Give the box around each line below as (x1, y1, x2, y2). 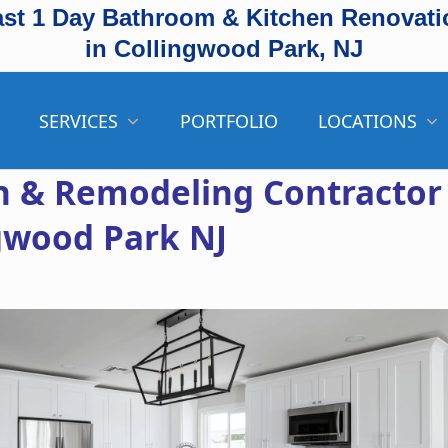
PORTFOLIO (179, 108, 278, 133)
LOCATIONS (318, 108, 423, 133)
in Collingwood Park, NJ (85, 35, 363, 62)
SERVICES (39, 108, 124, 133)
